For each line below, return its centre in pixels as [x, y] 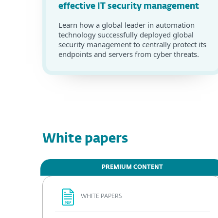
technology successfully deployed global [126, 35]
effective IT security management [129, 7]
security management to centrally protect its [132, 44]
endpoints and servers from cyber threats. [129, 54]
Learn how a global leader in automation [127, 25]
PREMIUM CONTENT [132, 167]
